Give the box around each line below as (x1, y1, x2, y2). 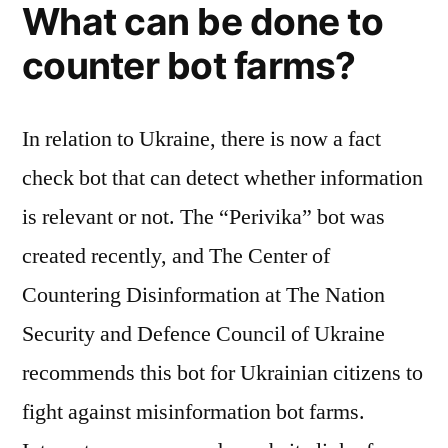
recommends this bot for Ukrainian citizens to (22, 358, 423, 387)
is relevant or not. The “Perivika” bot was (22, 202, 385, 231)
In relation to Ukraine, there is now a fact (22, 124, 381, 153)
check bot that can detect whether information (22, 163, 423, 192)
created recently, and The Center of (22, 241, 330, 270)
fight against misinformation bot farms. (22, 397, 365, 426)
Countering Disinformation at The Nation (22, 280, 385, 309)
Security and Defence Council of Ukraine (22, 319, 385, 348)
